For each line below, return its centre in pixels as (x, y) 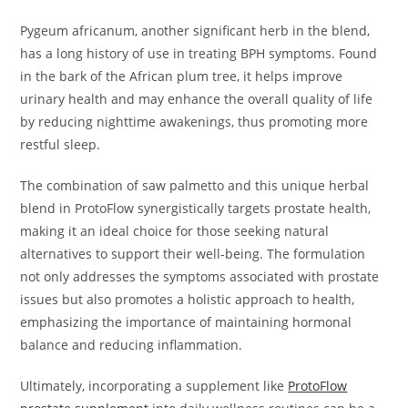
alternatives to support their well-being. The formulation (193, 254)
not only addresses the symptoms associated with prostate (200, 277)
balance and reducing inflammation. (132, 345)
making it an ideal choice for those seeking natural (175, 231)
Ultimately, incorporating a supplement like (154, 386)
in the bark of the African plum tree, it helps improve (182, 76)
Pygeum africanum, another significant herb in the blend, (195, 31)
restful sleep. (61, 145)
